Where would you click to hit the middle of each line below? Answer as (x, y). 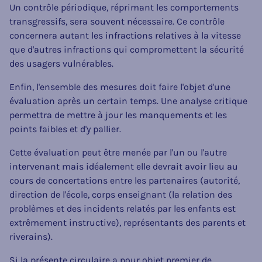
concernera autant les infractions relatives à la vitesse (125, 35)
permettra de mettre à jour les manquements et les (118, 115)
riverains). (31, 236)
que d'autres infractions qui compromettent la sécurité (127, 49)
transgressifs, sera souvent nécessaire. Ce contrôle (117, 21)
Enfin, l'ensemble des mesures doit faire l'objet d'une (120, 87)
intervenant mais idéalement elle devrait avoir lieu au (124, 166)
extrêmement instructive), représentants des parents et (127, 222)
